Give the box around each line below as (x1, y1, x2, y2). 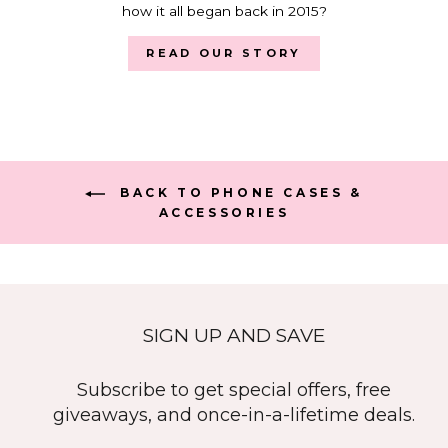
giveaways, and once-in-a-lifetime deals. (53, 403, 415, 426)
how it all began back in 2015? (121, 2, 327, 19)
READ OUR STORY (146, 45, 302, 60)
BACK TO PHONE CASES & (113, 185, 363, 201)
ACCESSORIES (158, 204, 290, 220)
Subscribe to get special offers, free (77, 378, 391, 401)
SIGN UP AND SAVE (143, 323, 325, 347)
